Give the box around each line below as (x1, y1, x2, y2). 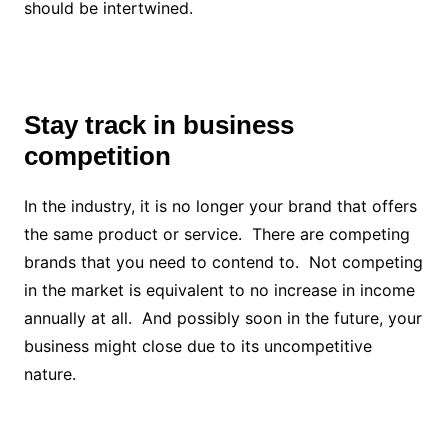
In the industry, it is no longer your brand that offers (23, 195, 417, 216)
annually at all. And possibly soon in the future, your (23, 307, 422, 328)
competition (23, 140, 171, 171)
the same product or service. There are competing (23, 223, 410, 244)
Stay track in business (23, 109, 294, 140)
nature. (23, 363, 76, 384)
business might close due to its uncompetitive (23, 335, 372, 356)
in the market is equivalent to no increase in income (23, 279, 415, 300)
